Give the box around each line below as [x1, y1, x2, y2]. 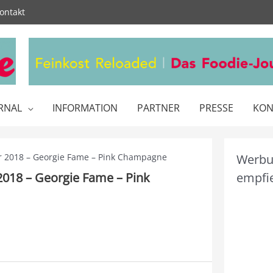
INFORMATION [52, 101, 118, 115]
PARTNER [137, 101, 180, 115]
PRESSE [199, 101, 233, 115]
